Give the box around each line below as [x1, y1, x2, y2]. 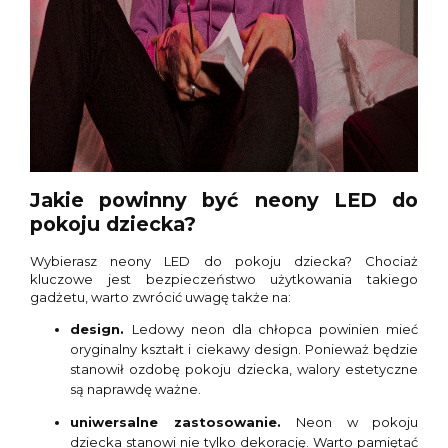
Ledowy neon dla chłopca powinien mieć [131, 321, 419, 338]
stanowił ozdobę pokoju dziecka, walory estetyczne [70, 361, 418, 378]
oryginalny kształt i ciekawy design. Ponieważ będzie [70, 341, 418, 358]
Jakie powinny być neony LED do [30, 188, 418, 213]
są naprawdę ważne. [70, 381, 201, 398]
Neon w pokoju [296, 414, 418, 431]
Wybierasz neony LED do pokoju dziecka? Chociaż [30, 253, 418, 270]
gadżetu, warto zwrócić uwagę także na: [30, 289, 291, 306]
